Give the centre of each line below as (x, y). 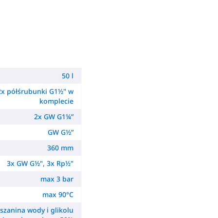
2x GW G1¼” (54, 117)
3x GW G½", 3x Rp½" (40, 163)
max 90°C (58, 194)
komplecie (57, 101)
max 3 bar (57, 179)
